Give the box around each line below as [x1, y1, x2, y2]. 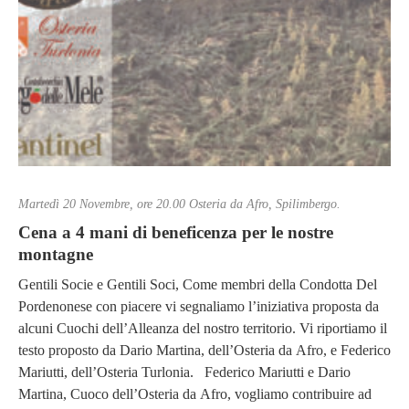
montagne [18, 244, 93, 264]
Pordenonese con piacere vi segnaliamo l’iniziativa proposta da [18, 299, 379, 315]
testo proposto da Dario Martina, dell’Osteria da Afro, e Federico [18, 342, 391, 359]
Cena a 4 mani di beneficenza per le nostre [18, 222, 333, 242]
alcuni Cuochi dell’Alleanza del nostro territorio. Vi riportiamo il [18, 320, 387, 337]
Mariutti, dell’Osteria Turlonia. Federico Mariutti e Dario [18, 364, 351, 381]
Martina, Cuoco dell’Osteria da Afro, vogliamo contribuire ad [18, 386, 372, 403]
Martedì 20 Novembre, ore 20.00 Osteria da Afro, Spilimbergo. [18, 196, 341, 211]
